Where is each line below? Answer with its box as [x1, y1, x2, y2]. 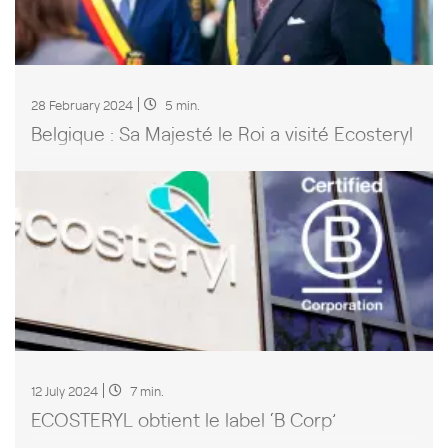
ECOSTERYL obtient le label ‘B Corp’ [31, 405, 336, 432]
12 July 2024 [31, 381, 98, 399]
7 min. [130, 381, 164, 399]
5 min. [165, 95, 200, 113]
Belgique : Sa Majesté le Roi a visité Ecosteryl [31, 119, 413, 146]
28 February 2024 [31, 95, 133, 113]
